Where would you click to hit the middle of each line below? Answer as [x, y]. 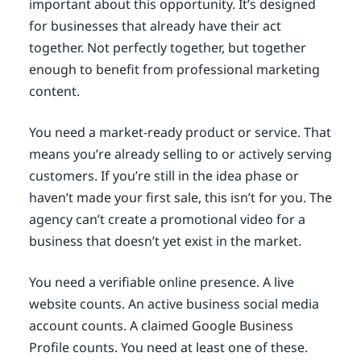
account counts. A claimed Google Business [161, 325]
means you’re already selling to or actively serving [180, 154]
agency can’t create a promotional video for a [167, 219]
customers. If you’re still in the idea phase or [164, 175]
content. [54, 91]
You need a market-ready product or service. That [180, 132]
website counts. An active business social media [174, 303]
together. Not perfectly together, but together [167, 47]
